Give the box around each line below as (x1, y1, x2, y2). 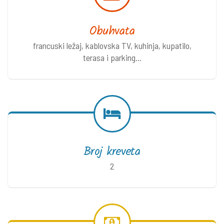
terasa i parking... (82, 51, 141, 63)
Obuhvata (89, 21, 135, 40)
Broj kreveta (83, 142, 140, 161)
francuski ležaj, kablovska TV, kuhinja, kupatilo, (32, 39, 191, 51)
